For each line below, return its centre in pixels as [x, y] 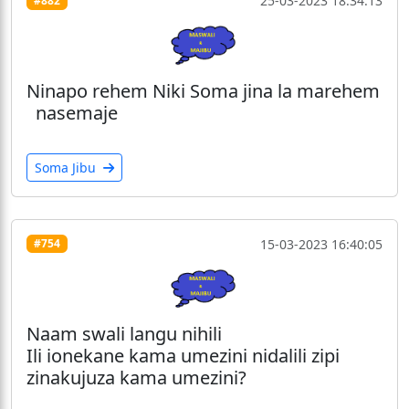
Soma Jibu [67, 167]
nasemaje [72, 112]
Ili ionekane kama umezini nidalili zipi [183, 355]
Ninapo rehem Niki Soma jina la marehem [203, 90]
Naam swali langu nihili [124, 333]
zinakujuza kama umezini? [136, 377]
